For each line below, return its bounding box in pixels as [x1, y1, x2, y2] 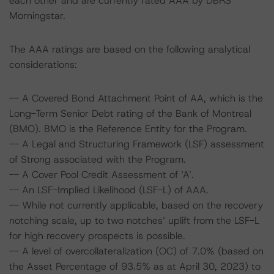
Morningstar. [9, 9, 65, 22]
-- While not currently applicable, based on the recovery [9, 199, 263, 212]
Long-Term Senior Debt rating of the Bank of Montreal [9, 107, 251, 120]
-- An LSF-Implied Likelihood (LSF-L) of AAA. [9, 183, 209, 196]
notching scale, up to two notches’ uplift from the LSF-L [9, 214, 259, 227]
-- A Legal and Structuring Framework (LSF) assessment [9, 138, 264, 150]
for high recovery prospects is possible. [9, 229, 185, 242]
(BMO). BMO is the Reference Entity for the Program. [9, 122, 247, 135]
